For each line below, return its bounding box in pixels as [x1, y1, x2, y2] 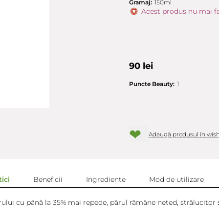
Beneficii [33, 175, 63, 184]
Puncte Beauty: [129, 80, 175, 88]
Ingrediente [86, 175, 126, 184]
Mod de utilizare [149, 175, 204, 184]
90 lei [129, 61, 153, 71]
